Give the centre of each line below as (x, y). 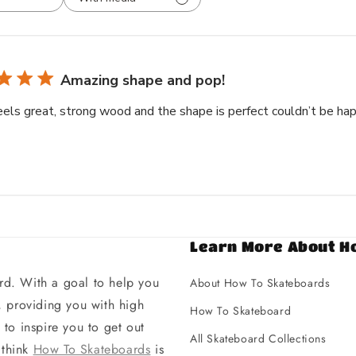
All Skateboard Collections (258, 339)
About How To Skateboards (260, 283)
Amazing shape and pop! (143, 81)
